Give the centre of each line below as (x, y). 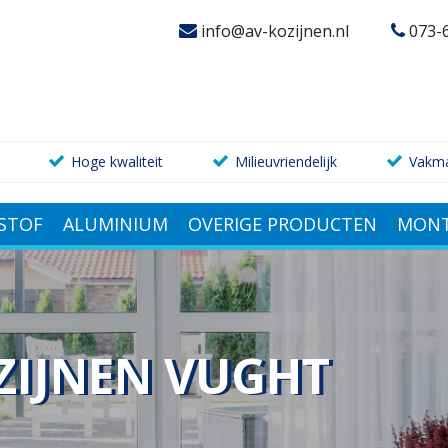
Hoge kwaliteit (116, 161)
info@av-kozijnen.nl (273, 31)
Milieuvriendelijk (285, 161)
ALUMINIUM (115, 223)
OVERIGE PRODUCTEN (282, 223)
